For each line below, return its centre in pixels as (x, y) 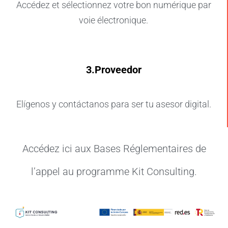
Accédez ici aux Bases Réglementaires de (114, 149)
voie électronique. (113, 20)
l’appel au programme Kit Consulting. (114, 172)
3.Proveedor (113, 70)
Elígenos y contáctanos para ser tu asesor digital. (113, 104)
